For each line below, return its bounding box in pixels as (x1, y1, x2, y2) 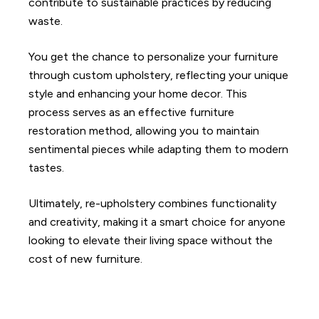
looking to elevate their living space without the (28, 233, 273, 247)
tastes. (28, 160, 65, 174)
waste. (28, 14, 63, 28)
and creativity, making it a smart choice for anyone (28, 214, 286, 229)
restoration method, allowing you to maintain (28, 123, 260, 137)
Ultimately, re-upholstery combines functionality (28, 196, 277, 210)
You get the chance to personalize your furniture (28, 49, 279, 63)
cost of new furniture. (28, 251, 143, 266)
